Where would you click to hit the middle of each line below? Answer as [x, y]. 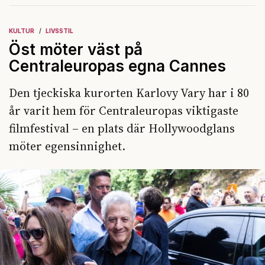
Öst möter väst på [76, 50]
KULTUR [22, 31]
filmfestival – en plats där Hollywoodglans [122, 129]
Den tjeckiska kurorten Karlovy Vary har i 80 [129, 93]
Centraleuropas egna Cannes [117, 66]
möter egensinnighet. [67, 146]
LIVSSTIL [59, 31]
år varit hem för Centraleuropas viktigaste [124, 111]
